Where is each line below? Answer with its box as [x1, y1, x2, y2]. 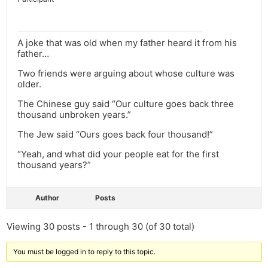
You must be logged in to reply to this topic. [13, 247, 156, 257]
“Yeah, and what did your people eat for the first [17, 148, 219, 160]
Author [35, 193, 59, 203]
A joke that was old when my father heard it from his [17, 37, 237, 49]
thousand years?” [17, 159, 91, 171]
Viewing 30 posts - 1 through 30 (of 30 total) [7, 221, 194, 233]
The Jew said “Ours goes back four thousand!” [17, 129, 213, 141]
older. [17, 78, 41, 90]
